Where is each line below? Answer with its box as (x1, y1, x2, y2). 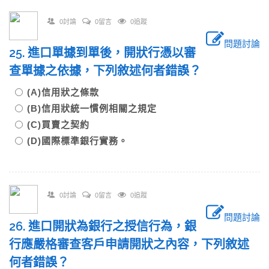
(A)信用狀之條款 (27, 87, 99, 97)
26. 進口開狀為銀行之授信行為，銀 (9, 219, 196, 234)
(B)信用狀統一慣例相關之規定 (27, 103, 157, 113)
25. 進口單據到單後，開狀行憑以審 (9, 46, 196, 60)
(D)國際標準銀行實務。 (27, 136, 128, 146)
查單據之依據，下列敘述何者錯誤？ (9, 64, 201, 78)
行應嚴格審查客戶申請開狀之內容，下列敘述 (9, 237, 249, 252)
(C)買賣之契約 (27, 119, 89, 130)
